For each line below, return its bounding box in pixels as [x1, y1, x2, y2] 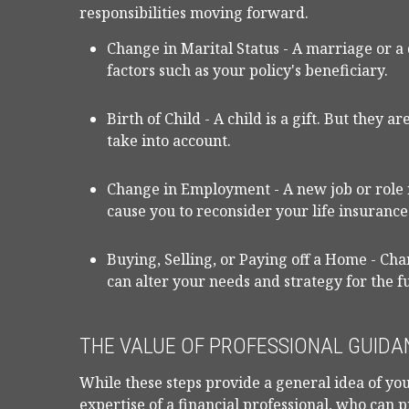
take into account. [107, 131, 231, 151]
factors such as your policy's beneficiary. [107, 60, 388, 80]
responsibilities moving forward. [79, 3, 309, 23]
